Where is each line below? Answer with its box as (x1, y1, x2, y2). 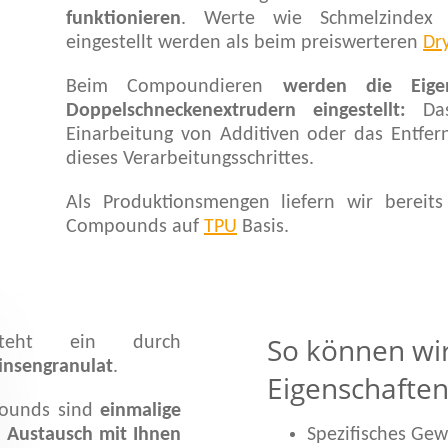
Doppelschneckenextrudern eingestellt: (66, 101, 407, 121)
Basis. (237, 217, 290, 237)
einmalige (99, 401, 181, 421)
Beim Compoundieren (66, 77, 283, 97)
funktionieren (66, 9, 182, 29)
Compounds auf (66, 217, 205, 237)
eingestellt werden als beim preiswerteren (66, 33, 424, 53)
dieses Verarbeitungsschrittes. (66, 149, 315, 169)
